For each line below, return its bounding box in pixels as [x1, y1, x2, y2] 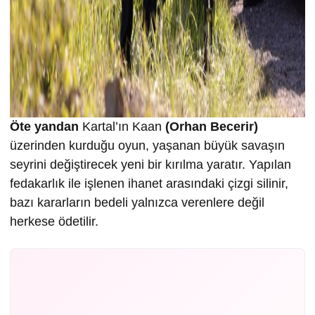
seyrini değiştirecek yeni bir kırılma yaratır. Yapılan [10, 157, 291, 172]
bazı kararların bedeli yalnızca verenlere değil [10, 195, 264, 210]
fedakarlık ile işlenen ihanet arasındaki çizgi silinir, [10, 176, 288, 191]
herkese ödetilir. [10, 214, 98, 229]
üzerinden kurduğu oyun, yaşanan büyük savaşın [10, 138, 285, 153]
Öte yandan [10, 119, 79, 134]
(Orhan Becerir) [165, 119, 258, 134]
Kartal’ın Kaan [79, 119, 165, 134]
